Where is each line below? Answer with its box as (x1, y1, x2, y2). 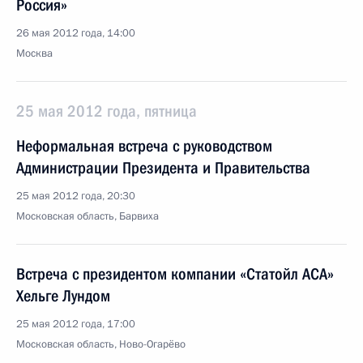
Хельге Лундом (16, 286, 110, 305)
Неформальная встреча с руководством (16, 136, 272, 156)
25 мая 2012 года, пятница (16, 101, 197, 121)
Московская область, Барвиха (16, 209, 159, 224)
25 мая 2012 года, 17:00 (16, 317, 135, 331)
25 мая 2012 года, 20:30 (16, 189, 135, 203)
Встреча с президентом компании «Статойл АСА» (16, 264, 334, 284)
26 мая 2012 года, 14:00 (16, 26, 135, 41)
